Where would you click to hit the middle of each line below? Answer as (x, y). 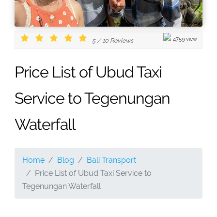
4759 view (185, 39)
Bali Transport (111, 160)
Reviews (121, 40)
